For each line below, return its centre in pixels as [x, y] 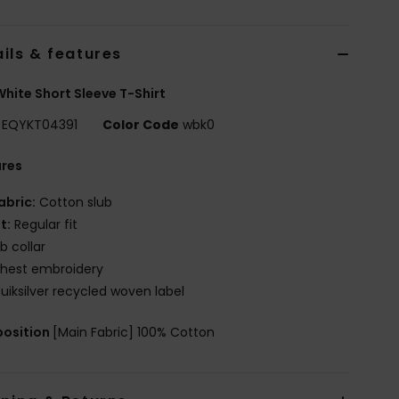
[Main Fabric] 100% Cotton [134, 332]
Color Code [141, 124]
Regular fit [45, 224]
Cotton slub [74, 202]
